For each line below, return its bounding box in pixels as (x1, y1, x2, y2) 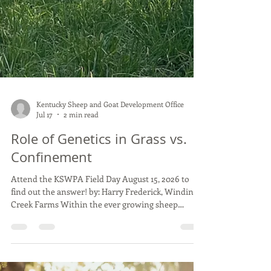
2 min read (64, 189, 99, 200)
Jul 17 (36, 189, 53, 200)
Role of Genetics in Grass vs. (11, 210, 187, 228)
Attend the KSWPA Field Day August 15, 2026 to (11, 253, 189, 265)
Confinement (11, 228, 92, 246)
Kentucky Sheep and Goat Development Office (36, 178, 184, 189)
